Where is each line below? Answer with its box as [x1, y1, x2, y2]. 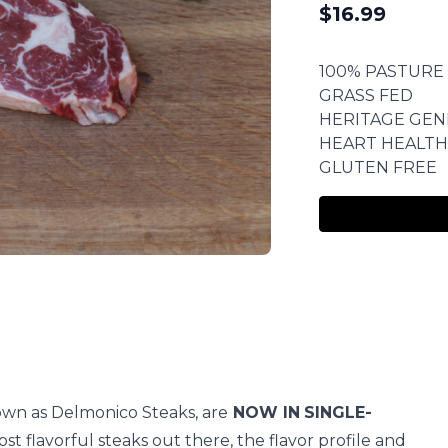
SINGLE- [304, 403, 372, 423]
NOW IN [228, 403, 300, 423]
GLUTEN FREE [318, 157, 437, 177]
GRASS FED [318, 85, 413, 105]
